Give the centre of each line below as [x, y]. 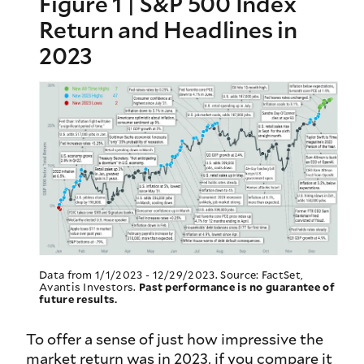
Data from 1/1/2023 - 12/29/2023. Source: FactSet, [171, 275]
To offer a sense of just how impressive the [175, 338]
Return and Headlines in [168, 30]
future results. [78, 299]
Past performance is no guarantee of [236, 287]
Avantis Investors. [89, 287]
